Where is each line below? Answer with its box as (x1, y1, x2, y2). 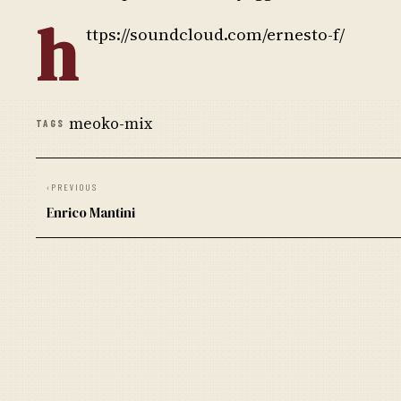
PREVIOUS (51, 182, 98, 192)
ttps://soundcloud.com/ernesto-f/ (86, 22, 345, 46)
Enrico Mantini (47, 203, 135, 222)
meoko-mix (68, 113, 152, 134)
